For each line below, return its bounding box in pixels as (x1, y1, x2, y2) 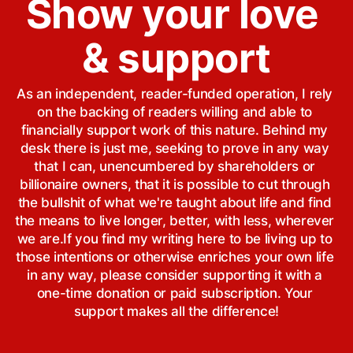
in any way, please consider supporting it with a (27, 266, 322, 283)
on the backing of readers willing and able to (37, 103, 313, 120)
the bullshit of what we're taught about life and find (17, 194, 332, 210)
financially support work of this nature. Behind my (21, 121, 329, 138)
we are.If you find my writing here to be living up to (17, 230, 333, 247)
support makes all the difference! (74, 303, 279, 319)
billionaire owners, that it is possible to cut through (19, 176, 330, 192)
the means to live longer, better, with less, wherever (15, 212, 335, 229)
